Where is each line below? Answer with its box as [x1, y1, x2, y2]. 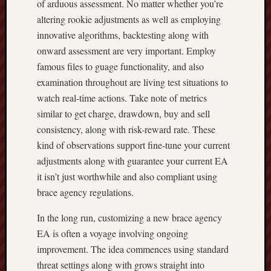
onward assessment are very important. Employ [37, 44, 216, 57]
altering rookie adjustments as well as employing [37, 13, 221, 25]
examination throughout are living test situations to [37, 76, 228, 88]
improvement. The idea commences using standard [37, 243, 229, 255]
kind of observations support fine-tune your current [37, 139, 230, 151]
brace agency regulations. [37, 186, 134, 198]
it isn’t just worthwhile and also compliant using [37, 170, 217, 183]
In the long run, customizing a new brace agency [37, 211, 222, 224]
